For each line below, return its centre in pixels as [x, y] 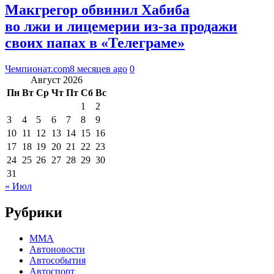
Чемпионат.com [37, 69]
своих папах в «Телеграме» [95, 43]
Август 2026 [57, 80]
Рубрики [34, 213]
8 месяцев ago [98, 69]
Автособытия [57, 261]
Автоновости [57, 250]
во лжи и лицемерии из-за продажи [121, 27]
